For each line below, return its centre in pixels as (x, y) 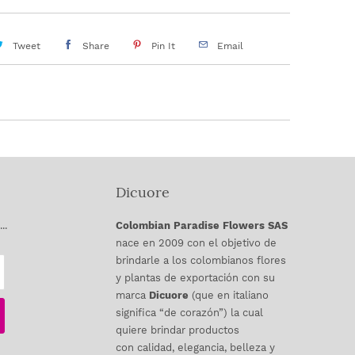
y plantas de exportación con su (195, 278)
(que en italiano (229, 296)
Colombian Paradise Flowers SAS (202, 226)
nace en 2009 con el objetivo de (196, 243)
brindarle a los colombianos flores (201, 261)
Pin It (163, 46)
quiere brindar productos (177, 330)
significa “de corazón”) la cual (189, 313)
